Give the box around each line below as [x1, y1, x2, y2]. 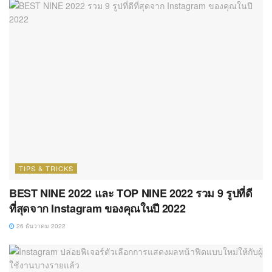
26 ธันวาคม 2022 [15, 222, 66, 231]
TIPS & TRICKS [19, 163, 73, 174]
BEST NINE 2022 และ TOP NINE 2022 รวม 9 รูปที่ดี [9, 185, 253, 202]
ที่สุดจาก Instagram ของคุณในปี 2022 [9, 200, 186, 217]
